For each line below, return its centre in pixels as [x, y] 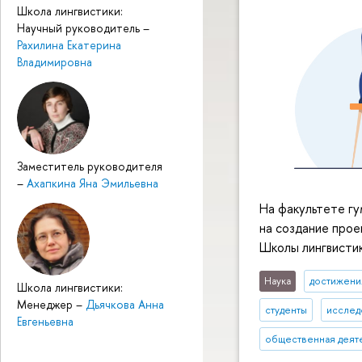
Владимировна [55, 62]
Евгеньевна [45, 322]
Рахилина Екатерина [69, 45]
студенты [286, 310]
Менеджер [46, 305]
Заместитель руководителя [90, 166]
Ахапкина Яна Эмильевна [93, 183]
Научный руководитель [80, 28]
